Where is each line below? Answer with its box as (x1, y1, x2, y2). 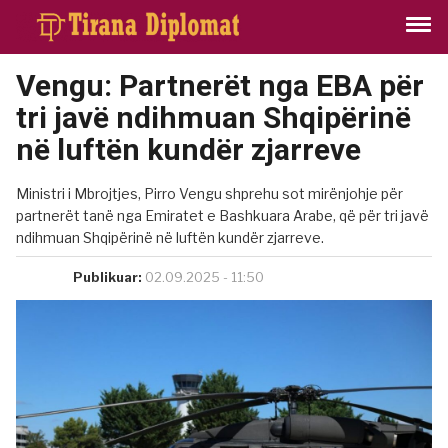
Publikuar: (73, 269, 142, 285)
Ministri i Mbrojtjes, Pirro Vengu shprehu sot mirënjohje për (16, 185, 403, 202)
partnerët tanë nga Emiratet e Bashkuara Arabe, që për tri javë (16, 207, 429, 224)
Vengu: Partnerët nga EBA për (16, 68, 424, 103)
